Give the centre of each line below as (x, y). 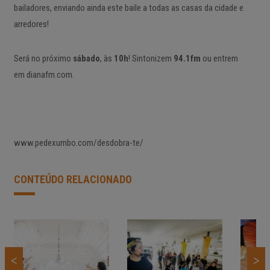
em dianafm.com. (44, 74)
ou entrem (219, 58)
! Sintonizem (151, 58)
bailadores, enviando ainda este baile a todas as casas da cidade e (129, 8)
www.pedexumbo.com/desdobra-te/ (79, 143)
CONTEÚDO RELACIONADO (73, 179)
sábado (86, 58)
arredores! (31, 24)
